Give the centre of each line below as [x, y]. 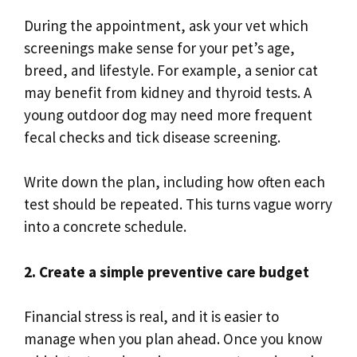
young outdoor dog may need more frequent [168, 114]
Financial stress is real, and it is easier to [151, 317]
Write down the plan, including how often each [175, 182]
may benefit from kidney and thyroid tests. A [168, 92]
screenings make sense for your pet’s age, [159, 47]
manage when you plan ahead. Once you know [173, 339]
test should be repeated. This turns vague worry [178, 204]
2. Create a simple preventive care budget [167, 271]
